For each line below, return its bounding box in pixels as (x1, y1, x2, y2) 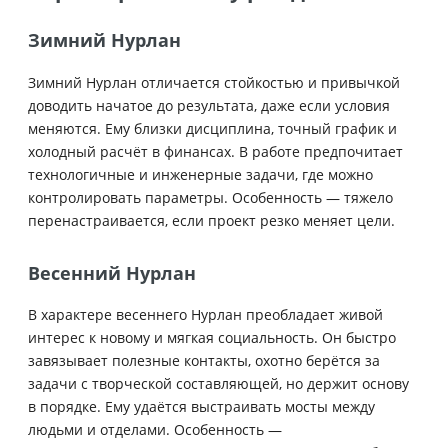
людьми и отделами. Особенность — (28, 420, 282, 440)
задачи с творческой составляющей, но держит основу (28, 374, 409, 394)
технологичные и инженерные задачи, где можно (28, 164, 373, 184)
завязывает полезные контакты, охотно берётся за (28, 351, 380, 371)
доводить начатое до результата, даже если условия (28, 95, 390, 115)
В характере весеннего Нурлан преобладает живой (28, 305, 383, 325)
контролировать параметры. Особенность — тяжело (28, 187, 393, 207)
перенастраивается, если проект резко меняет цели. (28, 210, 395, 230)
